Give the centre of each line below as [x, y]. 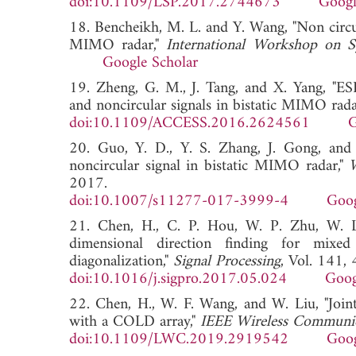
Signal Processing [227, 261]
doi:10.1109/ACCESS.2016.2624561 [190, 123]
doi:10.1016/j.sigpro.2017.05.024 [178, 279]
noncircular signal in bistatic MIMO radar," [209, 166]
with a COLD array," [135, 322]
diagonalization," [121, 261]
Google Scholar [150, 63]
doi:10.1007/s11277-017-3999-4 [179, 201]
